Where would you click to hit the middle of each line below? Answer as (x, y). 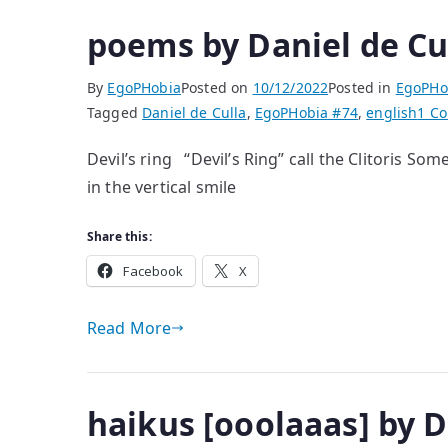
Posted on (216, 87)
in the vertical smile (162, 187)
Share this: (119, 236)
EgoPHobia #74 (306, 112)
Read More (129, 328)
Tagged (115, 112)
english (392, 112)
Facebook (153, 271)
